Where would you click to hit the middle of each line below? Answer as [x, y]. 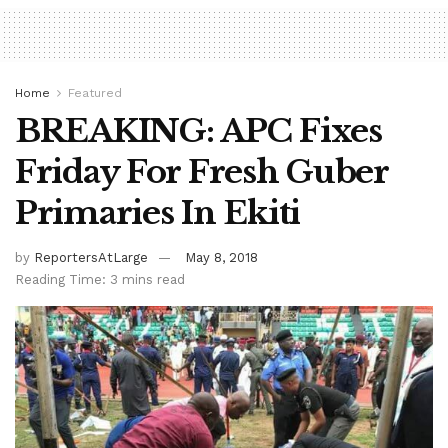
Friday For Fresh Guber [201, 172]
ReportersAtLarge [91, 258]
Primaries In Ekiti [157, 213]
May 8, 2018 [221, 258]
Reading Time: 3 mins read [100, 280]
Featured [95, 93]
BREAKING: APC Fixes [198, 131]
